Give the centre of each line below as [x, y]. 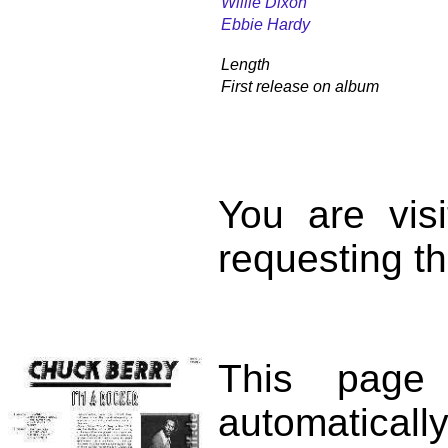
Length [245, 64]
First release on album [300, 86]
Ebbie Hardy [265, 24]
